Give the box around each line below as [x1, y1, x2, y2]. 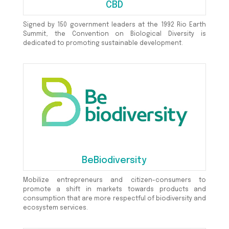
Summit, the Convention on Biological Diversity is [22, 31, 207, 38]
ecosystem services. [22, 205, 88, 212]
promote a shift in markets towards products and [22, 187, 207, 193]
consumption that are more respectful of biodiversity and [22, 196, 207, 202]
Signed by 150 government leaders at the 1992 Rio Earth [22, 22, 207, 29]
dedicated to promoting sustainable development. [22, 40, 183, 47]
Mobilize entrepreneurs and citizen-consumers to [22, 177, 207, 184]
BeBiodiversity [82, 156, 147, 166]
